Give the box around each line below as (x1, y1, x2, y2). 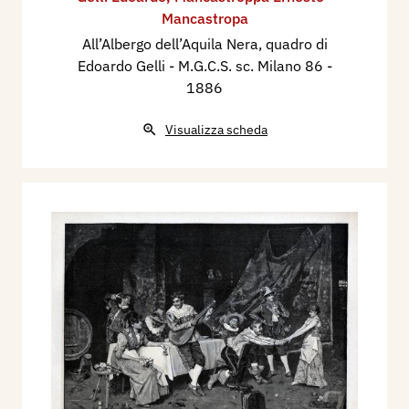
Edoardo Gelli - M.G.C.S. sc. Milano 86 (77, 56, 327, 75)
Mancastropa (161, 8, 248, 27)
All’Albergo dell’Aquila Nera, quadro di (81, 34, 328, 53)
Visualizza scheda (165, 121, 267, 138)
